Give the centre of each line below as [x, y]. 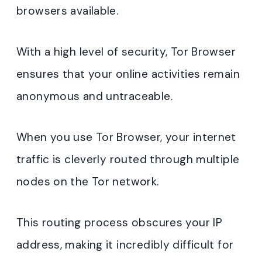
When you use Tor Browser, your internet [126, 137]
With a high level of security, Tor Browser [126, 51]
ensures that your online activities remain [128, 74]
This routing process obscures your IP [120, 222]
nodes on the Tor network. [88, 181]
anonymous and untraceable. [94, 96]
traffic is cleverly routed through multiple [128, 159]
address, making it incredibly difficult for [125, 244]
